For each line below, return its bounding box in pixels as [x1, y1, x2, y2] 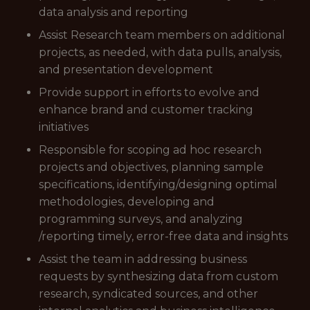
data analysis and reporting [39, 6, 188, 19]
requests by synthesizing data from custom [39, 270, 278, 283]
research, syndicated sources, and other [39, 287, 258, 300]
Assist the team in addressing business [39, 253, 247, 266]
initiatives [39, 120, 89, 134]
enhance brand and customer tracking [39, 103, 253, 116]
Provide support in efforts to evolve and [39, 86, 259, 99]
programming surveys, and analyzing [39, 212, 243, 226]
